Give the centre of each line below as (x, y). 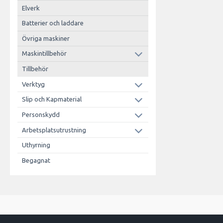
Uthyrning (36, 145)
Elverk (31, 8)
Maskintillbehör (44, 54)
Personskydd (41, 114)
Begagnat (36, 160)
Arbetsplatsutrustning (54, 130)
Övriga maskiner (46, 38)
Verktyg (33, 84)
